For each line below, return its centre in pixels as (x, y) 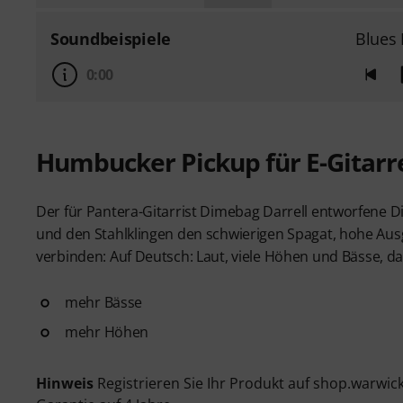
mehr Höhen (107, 331)
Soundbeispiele (111, 38)
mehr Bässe (104, 302)
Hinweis (65, 383)
